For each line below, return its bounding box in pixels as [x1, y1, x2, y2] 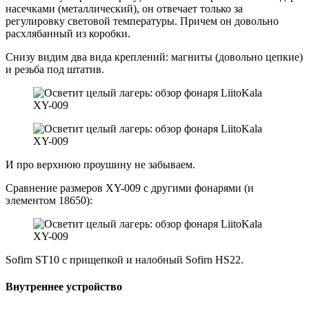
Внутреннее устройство [6, 281, 122, 293]
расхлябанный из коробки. [6, 27, 130, 39]
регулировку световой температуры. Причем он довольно [6, 14, 279, 27]
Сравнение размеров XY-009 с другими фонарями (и [6, 181, 254, 194]
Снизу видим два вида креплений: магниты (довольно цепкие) [6, 50, 303, 63]
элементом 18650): [6, 194, 92, 206]
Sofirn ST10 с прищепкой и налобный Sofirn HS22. [6, 253, 243, 266]
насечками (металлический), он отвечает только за [6, 2, 243, 14]
